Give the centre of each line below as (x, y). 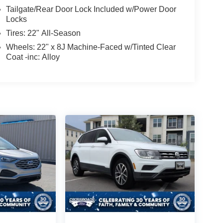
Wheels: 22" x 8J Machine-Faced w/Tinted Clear (91, 47)
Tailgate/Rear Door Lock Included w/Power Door (91, 9)
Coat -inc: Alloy (33, 57)
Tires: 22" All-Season (43, 33)
